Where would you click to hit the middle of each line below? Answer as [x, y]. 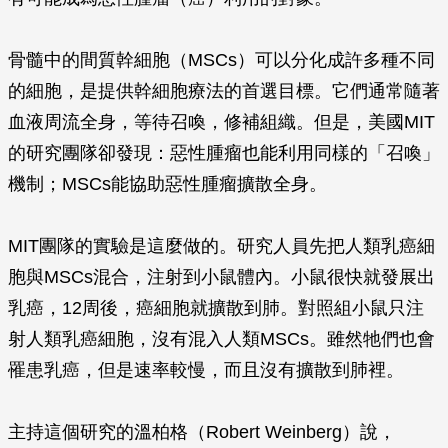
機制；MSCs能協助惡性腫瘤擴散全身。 [167, 184]
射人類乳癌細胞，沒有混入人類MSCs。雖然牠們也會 [221, 339]
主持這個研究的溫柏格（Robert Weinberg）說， [202, 432]
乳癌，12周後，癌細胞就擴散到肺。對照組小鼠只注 [216, 308]
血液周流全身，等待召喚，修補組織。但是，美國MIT [221, 122]
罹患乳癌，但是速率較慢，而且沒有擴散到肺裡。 [206, 370]
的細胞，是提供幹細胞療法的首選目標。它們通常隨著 [224, 91]
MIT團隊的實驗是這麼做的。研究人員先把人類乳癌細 [221, 246]
